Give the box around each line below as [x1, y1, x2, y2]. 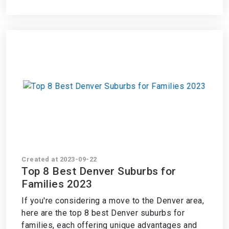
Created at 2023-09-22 [21, 155, 97, 163]
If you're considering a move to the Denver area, [21, 196, 204, 205]
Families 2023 [21, 178, 93, 190]
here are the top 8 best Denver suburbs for [21, 208, 185, 218]
